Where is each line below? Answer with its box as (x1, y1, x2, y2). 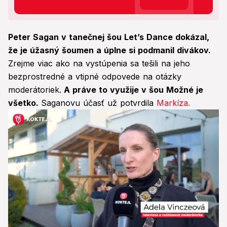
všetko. (8, 98, 41, 108)
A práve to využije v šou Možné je (61, 85, 203, 95)
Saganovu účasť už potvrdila (41, 98, 157, 108)
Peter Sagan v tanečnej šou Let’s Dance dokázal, (8, 32, 209, 43)
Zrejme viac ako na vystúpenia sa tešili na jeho (8, 58, 190, 69)
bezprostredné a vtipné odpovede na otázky (8, 71, 181, 82)
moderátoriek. (8, 85, 61, 95)
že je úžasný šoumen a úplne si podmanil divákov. (8, 45, 211, 56)
